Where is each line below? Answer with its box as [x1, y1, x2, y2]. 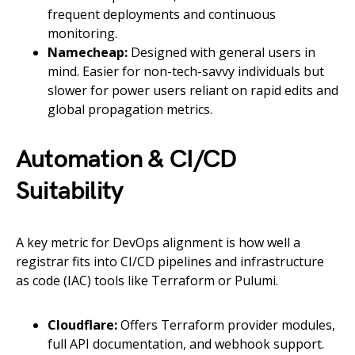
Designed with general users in [128, 44, 315, 62]
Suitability [16, 176, 124, 208]
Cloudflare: [48, 316, 117, 334]
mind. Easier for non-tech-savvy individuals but [48, 63, 324, 81]
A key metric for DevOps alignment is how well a [16, 234, 300, 252]
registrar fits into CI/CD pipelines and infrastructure [16, 253, 324, 271]
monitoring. [48, 25, 117, 43]
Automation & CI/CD [16, 144, 237, 176]
